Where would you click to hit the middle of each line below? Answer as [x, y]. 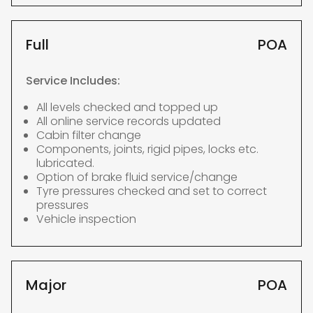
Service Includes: [73, 81]
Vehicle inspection [86, 219]
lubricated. [65, 163]
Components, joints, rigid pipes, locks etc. [147, 149]
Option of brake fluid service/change [137, 177]
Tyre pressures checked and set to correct [152, 191]
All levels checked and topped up [127, 107]
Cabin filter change [89, 135]
